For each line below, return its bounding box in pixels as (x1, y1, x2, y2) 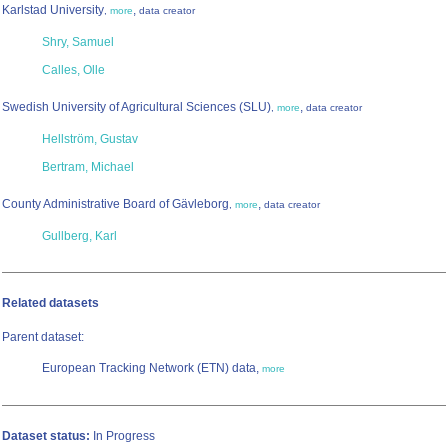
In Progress (90, 429, 155, 444)
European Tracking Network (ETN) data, (42, 361, 262, 376)
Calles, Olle (42, 63, 105, 78)
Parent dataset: (2, 330, 84, 345)
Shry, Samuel (42, 35, 114, 50)
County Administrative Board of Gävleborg (2, 197, 229, 212)
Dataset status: (2, 429, 90, 444)
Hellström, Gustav (42, 132, 138, 147)
